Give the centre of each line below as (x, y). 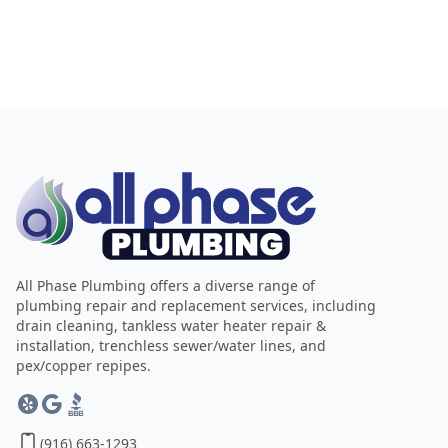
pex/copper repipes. (83, 366)
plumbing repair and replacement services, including (196, 306)
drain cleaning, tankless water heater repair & (171, 326)
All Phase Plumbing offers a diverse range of (165, 286)
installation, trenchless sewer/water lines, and (171, 346)
